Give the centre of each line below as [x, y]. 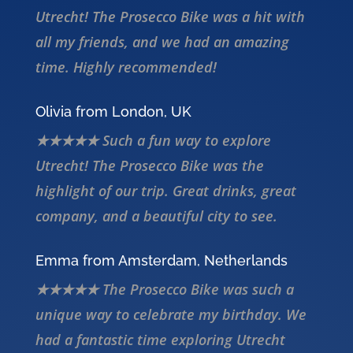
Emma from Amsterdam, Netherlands [161, 261]
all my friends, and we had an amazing [162, 42]
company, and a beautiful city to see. [156, 216]
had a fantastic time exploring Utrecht [160, 340]
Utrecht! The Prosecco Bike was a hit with [170, 17]
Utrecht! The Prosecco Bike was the [149, 166]
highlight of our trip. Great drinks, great [165, 191]
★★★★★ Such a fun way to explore [153, 141]
